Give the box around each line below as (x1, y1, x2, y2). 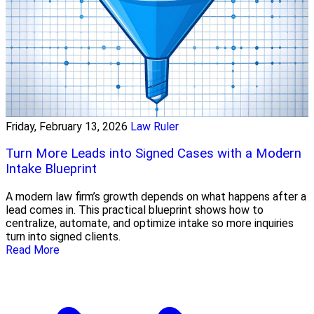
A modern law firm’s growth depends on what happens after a (6, 190, 306, 204)
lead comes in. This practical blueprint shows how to (6, 203, 264, 217)
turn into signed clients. (6, 230, 121, 244)
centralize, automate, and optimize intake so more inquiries (6, 217, 294, 231)
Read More (6, 243, 60, 257)
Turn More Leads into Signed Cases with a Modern (6, 146, 301, 162)
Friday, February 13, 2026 (6, 119, 128, 133)
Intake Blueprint (6, 161, 97, 177)
